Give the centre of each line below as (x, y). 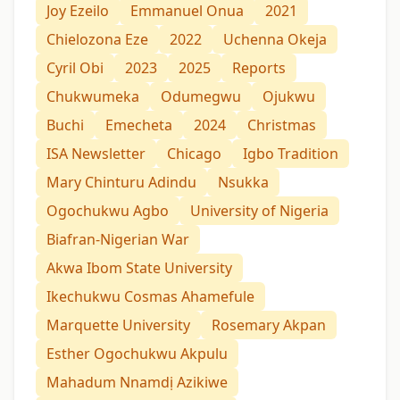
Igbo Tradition (291, 153)
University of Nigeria (259, 210)
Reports (259, 67)
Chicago (194, 153)
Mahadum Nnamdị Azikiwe (137, 382)
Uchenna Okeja (275, 39)
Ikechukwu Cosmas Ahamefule (150, 296)
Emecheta (139, 125)
